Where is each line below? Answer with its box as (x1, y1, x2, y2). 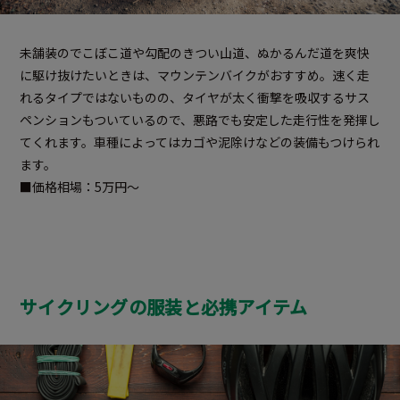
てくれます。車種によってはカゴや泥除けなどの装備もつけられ (20, 133, 379, 152)
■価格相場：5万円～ (20, 178, 139, 196)
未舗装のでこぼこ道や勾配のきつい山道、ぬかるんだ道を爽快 (20, 44, 370, 62)
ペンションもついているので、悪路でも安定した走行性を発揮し (20, 111, 380, 129)
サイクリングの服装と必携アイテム (20, 294, 308, 321)
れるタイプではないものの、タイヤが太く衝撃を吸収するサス (20, 88, 370, 107)
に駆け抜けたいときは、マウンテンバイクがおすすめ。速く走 (20, 66, 370, 85)
